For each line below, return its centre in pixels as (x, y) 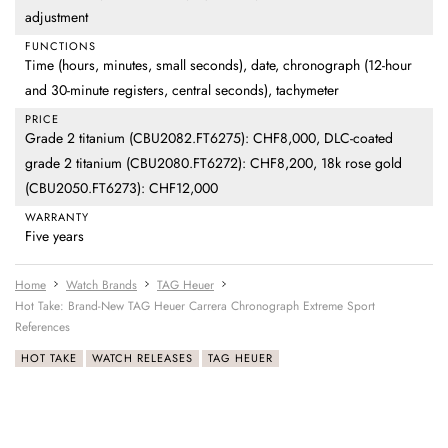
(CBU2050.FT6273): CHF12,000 (121, 188)
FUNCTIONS (60, 46)
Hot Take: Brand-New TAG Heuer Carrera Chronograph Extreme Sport (195, 306)
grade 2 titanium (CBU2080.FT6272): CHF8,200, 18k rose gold (213, 163)
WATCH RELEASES (142, 358)
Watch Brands (101, 285)
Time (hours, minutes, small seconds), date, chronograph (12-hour (218, 65)
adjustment (56, 17)
